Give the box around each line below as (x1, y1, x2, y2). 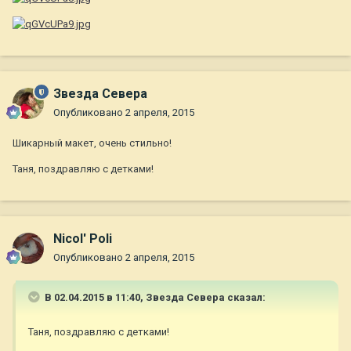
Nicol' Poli (53, 231, 112, 247)
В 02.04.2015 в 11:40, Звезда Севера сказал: (42, 291, 266, 304)
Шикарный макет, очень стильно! (13, 137, 172, 150)
